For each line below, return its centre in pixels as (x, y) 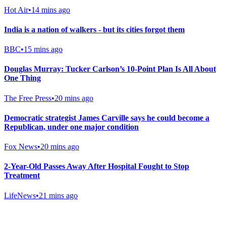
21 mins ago (58, 195)
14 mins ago (51, 10)
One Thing (22, 78)
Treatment (22, 176)
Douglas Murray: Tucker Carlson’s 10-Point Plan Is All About (110, 69)
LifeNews (20, 195)
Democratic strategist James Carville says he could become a (107, 118)
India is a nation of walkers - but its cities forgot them (94, 29)
